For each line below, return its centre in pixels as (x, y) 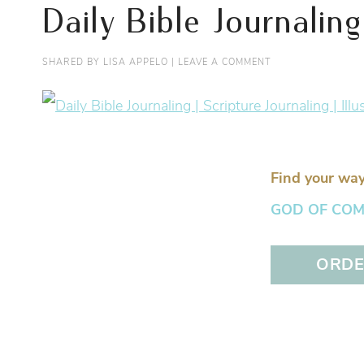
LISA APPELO (136, 63)
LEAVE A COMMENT (224, 63)
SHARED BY (73, 63)
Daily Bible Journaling (202, 23)
